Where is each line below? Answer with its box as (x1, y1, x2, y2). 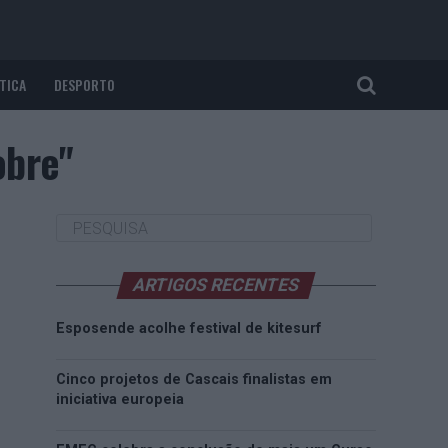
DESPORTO (54, 74, 115, 95)
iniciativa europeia (56, 391, 184, 408)
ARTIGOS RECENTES (130, 275, 302, 295)
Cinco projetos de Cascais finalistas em (56, 371, 332, 388)
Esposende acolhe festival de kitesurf (56, 320, 322, 337)
